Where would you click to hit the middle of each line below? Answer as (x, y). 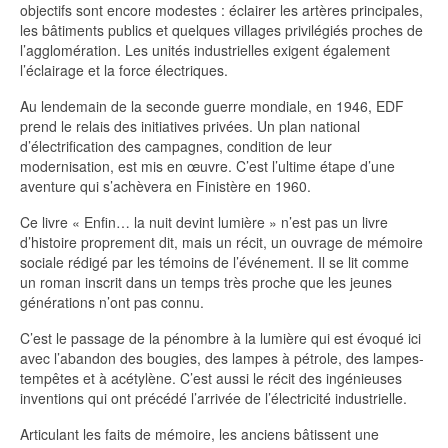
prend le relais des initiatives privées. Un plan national (190, 126)
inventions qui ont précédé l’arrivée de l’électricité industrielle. (213, 398)
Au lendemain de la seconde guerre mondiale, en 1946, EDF (212, 106)
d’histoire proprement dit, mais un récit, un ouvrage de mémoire (221, 242)
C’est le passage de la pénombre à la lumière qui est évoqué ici (220, 338)
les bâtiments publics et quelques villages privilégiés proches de (221, 30)
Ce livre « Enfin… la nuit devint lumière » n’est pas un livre (204, 222)
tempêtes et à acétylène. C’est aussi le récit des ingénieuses (211, 378)
